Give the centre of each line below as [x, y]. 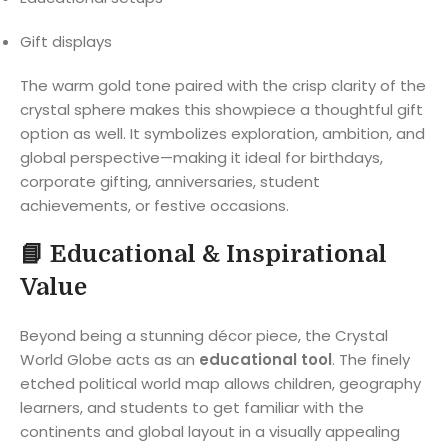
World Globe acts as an [109, 359]
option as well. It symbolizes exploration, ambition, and [222, 133]
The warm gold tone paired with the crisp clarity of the [223, 85]
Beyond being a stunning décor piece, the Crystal [204, 335]
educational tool [265, 359]
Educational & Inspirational [218, 253]
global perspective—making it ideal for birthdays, [201, 157]
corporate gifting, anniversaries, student [170, 181]
